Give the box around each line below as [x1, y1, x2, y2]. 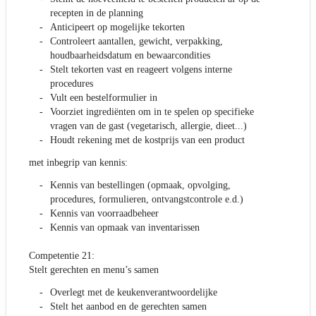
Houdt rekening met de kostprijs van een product [50, 135, 245, 146]
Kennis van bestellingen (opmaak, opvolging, [50, 180, 231, 191]
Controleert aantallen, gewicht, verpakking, [50, 36, 223, 47]
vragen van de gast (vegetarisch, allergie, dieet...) [50, 121, 247, 132]
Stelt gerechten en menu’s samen [29, 265, 159, 276]
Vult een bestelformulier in [50, 92, 157, 104]
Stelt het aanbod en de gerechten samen [50, 301, 207, 312]
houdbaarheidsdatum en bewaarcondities [50, 50, 210, 61]
